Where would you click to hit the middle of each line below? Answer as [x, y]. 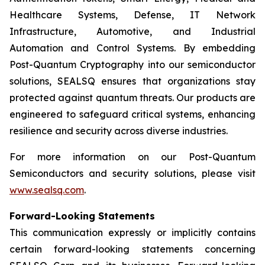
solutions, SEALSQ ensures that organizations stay [132, 81]
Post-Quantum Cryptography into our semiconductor [132, 64]
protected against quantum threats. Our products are [132, 98]
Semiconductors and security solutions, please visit [132, 173]
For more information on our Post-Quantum [132, 157]
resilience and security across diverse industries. [119, 131]
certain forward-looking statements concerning [132, 249]
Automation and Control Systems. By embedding [132, 48]
